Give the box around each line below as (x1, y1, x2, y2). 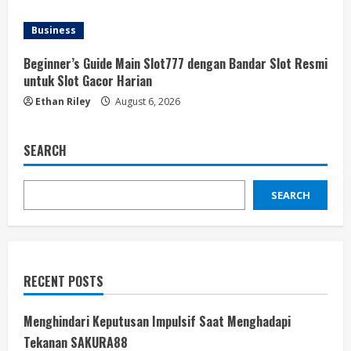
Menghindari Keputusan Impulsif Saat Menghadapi (24, 312, 291, 331)
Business (31, 24, 76, 37)
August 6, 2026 (113, 95, 180, 108)
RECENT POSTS (24, 272, 103, 291)
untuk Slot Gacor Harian (24, 71, 152, 90)
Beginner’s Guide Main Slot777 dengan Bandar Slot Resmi (24, 54, 327, 73)
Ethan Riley (35, 95, 91, 108)
